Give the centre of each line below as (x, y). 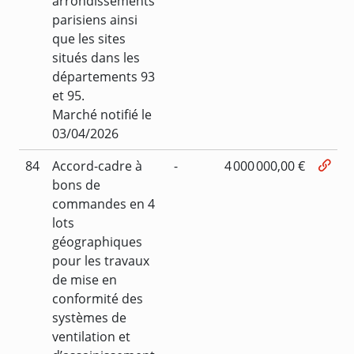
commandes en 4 (104, 203)
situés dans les (96, 57)
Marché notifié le (102, 114)
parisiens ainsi (95, 19)
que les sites (89, 38)
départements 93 (104, 76)
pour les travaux (101, 260)
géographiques (97, 241)
